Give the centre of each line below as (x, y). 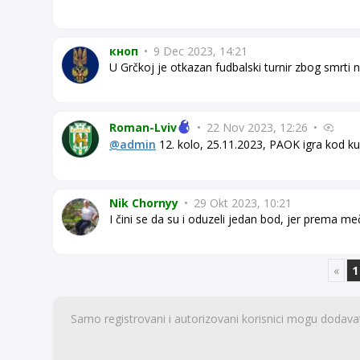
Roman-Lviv (143, 127)
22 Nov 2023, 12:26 (257, 127)
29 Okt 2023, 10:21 (241, 202)
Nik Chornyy (144, 202)
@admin (133, 144)
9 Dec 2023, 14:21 (199, 51)
